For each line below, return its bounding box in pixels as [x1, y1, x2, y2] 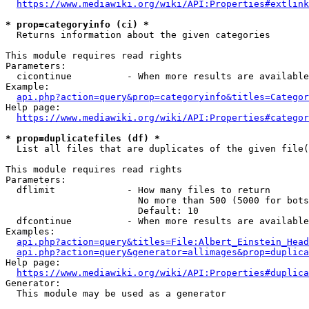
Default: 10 [6, 206, 199, 216]
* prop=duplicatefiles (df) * [6, 133, 160, 143]
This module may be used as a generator [6, 288, 226, 299]
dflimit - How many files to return [6, 185, 270, 195]
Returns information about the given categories [6, 30, 270, 40]
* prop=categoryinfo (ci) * [6, 19, 149, 30]
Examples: [6, 226, 55, 237]
